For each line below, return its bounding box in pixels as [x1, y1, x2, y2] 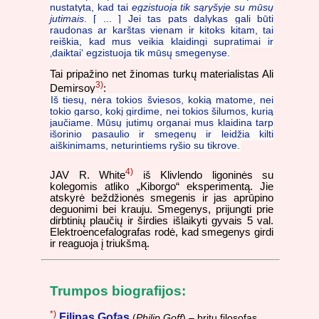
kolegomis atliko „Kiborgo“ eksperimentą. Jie [50, 180, 273, 192]
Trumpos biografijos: [50, 283, 186, 299]
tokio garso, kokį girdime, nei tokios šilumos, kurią [50, 105, 273, 117]
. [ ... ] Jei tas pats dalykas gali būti [84, 12, 273, 24]
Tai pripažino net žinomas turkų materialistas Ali [50, 68, 273, 80]
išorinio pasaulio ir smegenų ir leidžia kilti [50, 128, 273, 140]
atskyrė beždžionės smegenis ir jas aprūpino [50, 192, 273, 204]
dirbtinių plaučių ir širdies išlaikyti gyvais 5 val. [50, 214, 273, 226]
